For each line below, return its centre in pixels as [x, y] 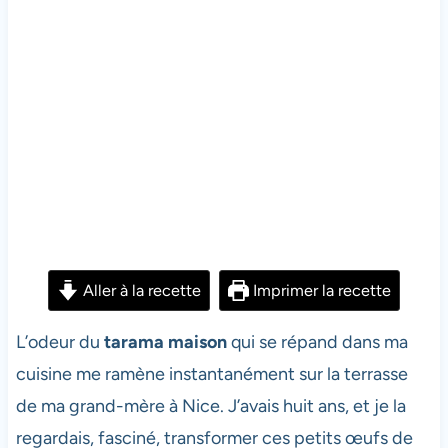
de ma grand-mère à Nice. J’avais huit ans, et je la [210, 405]
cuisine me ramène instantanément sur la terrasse [211, 373]
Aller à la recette [139, 290]
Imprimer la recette [319, 290]
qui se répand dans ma [317, 341]
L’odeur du [59, 341]
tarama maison [165, 341]
